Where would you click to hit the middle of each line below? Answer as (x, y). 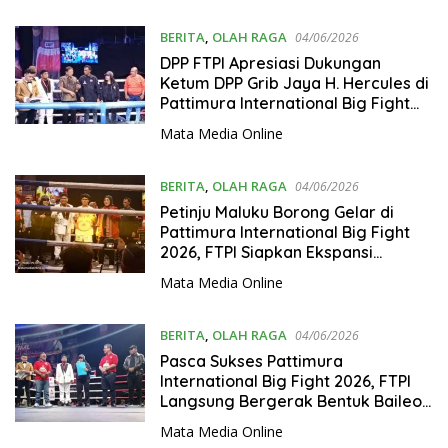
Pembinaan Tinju (222, 142)
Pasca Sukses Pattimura (251, 360)
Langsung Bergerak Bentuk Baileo (290, 400)
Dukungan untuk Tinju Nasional (276, 13)
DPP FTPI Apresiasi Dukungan (270, 62)
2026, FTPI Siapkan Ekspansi (266, 251)
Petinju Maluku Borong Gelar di (276, 211)
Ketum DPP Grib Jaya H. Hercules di (294, 82)
